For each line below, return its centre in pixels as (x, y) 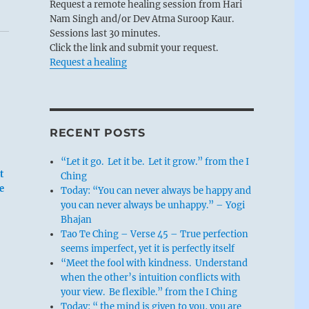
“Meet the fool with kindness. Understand (154, 263)
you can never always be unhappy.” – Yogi (153, 205)
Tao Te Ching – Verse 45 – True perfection (155, 234)
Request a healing (88, 62)
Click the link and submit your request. (133, 48)
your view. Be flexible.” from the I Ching (149, 292)
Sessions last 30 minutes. (104, 33)
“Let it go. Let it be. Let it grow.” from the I (155, 161)
